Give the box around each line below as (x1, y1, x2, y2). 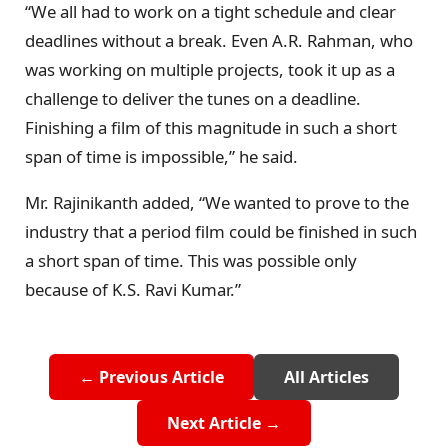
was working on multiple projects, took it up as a (25, 58, 395, 82)
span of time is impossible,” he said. (25, 145, 298, 169)
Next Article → (167, 411, 281, 434)
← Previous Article (79, 365, 224, 388)
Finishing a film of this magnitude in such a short (25, 116, 397, 140)
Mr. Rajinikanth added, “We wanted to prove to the (25, 190, 409, 214)
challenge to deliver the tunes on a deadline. (25, 87, 361, 111)
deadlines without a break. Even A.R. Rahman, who (25, 29, 413, 53)
